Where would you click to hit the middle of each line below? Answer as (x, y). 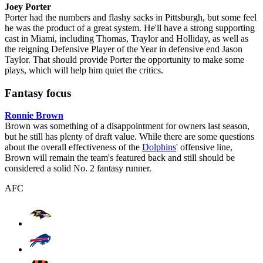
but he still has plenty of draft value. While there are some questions (129, 137)
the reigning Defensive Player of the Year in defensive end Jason (124, 49)
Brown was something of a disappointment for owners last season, (127, 126)
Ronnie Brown (34, 116)
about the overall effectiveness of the (73, 147)
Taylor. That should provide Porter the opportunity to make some (124, 60)
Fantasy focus (38, 93)
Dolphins (159, 147)
